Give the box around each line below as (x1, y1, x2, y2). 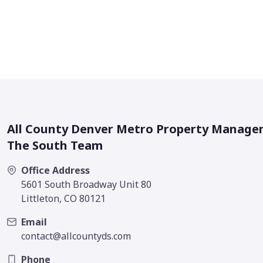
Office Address (21, 164, 90, 177)
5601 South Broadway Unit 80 (21, 178, 151, 191)
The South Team (7, 137, 103, 154)
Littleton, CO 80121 (21, 192, 106, 205)
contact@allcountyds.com (21, 230, 131, 243)
